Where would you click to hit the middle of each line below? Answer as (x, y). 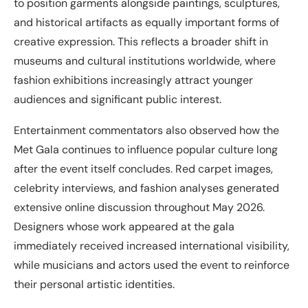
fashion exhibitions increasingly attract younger (133, 80)
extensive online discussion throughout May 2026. (139, 208)
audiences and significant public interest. (118, 100)
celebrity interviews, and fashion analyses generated (146, 188)
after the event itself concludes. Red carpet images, (143, 169)
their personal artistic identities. (94, 285)
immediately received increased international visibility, (152, 246)
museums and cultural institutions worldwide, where (145, 61)
